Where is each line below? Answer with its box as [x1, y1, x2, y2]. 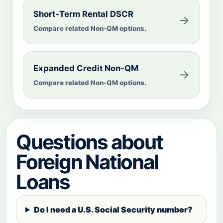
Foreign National [16, 149, 158, 174]
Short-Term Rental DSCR [33, 8, 133, 19]
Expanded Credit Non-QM [33, 63, 138, 73]
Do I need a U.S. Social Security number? [33, 204, 193, 215]
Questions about [16, 129, 163, 154]
